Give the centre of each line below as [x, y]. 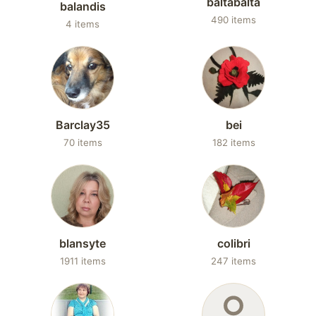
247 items [233, 261]
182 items [233, 142]
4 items [83, 24]
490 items [233, 20]
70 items [83, 142]
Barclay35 [83, 125]
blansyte [83, 243]
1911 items [83, 261]
